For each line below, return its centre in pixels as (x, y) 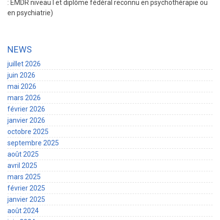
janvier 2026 (26, 120)
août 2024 (23, 210)
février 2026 (26, 109)
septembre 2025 (33, 143)
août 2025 (23, 154)
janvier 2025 (26, 199)
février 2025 (26, 188)
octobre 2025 (28, 131)
